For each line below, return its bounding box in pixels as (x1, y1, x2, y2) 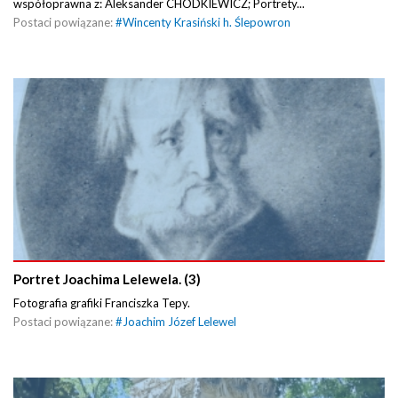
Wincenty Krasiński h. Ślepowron (123, 14, 291, 29)
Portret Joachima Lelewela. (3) (13, 270, 201, 287)
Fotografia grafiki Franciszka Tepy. (13, 295, 193, 310)
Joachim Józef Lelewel (123, 314, 236, 329)
